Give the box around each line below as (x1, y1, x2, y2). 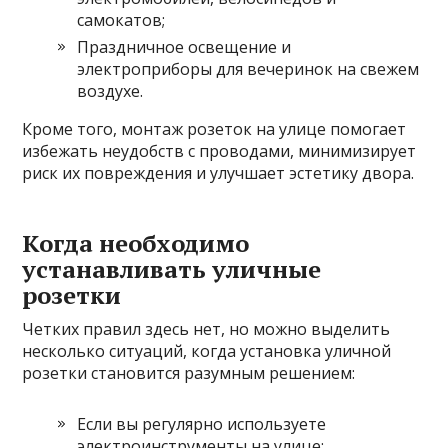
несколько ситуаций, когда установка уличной (22, 339, 392, 362)
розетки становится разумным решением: (22, 361, 356, 384)
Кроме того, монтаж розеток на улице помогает (22, 117, 407, 140)
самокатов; (77, 8, 166, 31)
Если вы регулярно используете (77, 412, 327, 435)
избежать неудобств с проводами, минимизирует (22, 139, 417, 162)
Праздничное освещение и (77, 35, 292, 58)
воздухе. (77, 79, 144, 102)
